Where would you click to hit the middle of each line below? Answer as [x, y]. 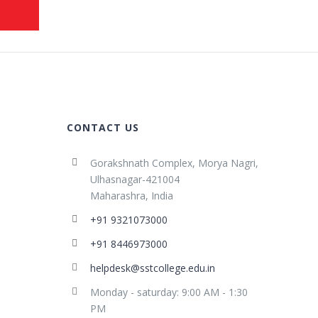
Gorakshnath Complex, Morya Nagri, [175, 163]
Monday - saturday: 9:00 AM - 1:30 [169, 292]
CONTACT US [103, 127]
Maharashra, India [132, 195]
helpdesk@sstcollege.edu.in [153, 268]
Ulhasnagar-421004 [135, 179]
